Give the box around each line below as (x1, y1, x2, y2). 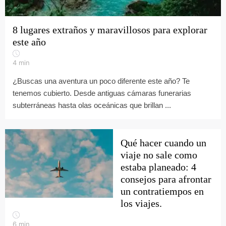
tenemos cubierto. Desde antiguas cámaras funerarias (13, 89, 191, 97)
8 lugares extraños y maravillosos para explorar (13, 24, 207, 35)
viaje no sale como (121, 149, 197, 160)
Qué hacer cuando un (121, 137, 206, 148)
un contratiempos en (121, 186, 204, 197)
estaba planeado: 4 (121, 161, 196, 173)
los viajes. (121, 198, 162, 209)
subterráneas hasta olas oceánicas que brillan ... (13, 101, 171, 109)
